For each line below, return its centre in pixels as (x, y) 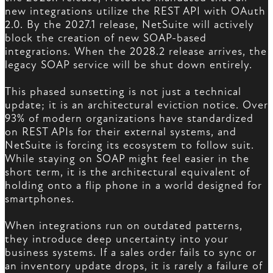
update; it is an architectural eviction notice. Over (136, 105)
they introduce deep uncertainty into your (117, 239)
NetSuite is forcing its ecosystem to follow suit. (129, 146)
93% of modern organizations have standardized (129, 119)
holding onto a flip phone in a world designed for (133, 186)
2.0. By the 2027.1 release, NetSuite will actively (129, 25)
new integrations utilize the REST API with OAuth (135, 12)
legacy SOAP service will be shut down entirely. (129, 65)
